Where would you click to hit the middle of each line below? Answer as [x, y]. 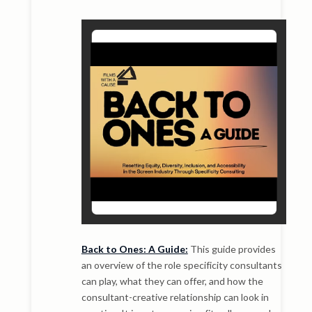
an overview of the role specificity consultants [181, 265]
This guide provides [232, 249]
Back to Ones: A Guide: [134, 249]
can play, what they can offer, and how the [172, 281]
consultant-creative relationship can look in [175, 297]
